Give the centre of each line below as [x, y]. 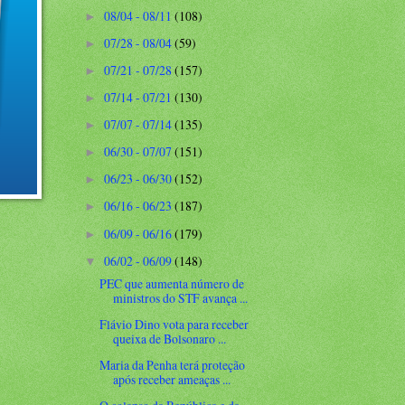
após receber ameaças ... [172, 380]
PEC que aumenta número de [172, 283]
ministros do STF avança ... [181, 297]
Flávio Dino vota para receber [174, 325]
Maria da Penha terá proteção [173, 365]
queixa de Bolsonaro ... [170, 339]
